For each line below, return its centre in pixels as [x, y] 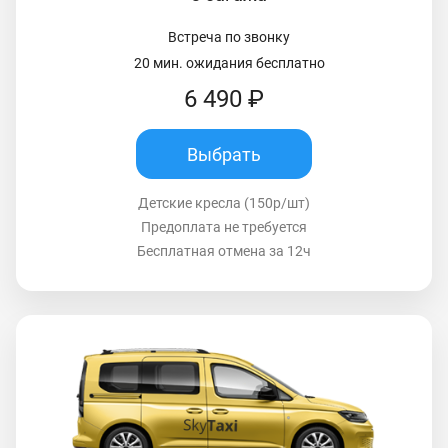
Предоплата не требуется [224, 227]
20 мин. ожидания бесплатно [229, 63]
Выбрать [224, 154]
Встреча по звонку [229, 37]
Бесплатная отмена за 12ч [224, 251]
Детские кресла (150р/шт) [224, 203]
